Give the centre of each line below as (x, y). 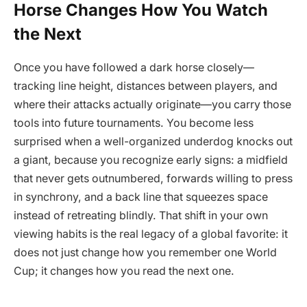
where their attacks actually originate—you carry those (152, 104)
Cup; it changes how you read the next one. (124, 271)
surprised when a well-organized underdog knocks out (153, 141)
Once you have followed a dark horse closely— (134, 67)
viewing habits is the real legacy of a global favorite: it (151, 234)
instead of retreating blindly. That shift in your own (141, 215)
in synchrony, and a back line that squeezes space (141, 197)
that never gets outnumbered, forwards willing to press (153, 178)
